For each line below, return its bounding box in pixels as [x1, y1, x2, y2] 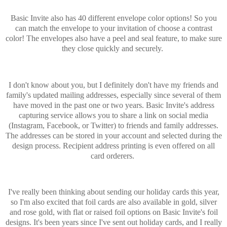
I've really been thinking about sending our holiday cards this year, [8, 187, 219, 197]
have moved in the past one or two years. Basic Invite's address [13, 100, 214, 109]
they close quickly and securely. [62, 44, 165, 53]
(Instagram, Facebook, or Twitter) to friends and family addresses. [9, 121, 218, 130]
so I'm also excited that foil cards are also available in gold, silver [10, 198, 217, 207]
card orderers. [91, 151, 136, 160]
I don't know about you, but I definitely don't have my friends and [9, 80, 218, 89]
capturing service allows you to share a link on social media [19, 110, 208, 120]
